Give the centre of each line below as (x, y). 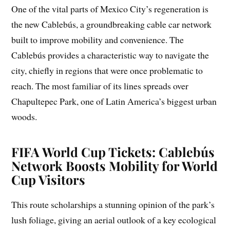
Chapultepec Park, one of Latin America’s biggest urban (114, 101)
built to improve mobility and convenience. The (98, 40)
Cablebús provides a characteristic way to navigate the (110, 55)
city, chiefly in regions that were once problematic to (107, 71)
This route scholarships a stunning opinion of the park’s (113, 205)
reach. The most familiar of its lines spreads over (100, 86)
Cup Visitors (49, 180)
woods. (24, 117)
